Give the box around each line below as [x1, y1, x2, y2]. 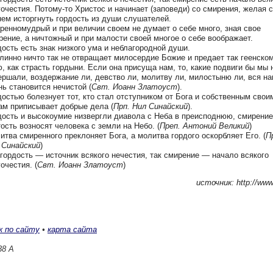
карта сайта [48, 225, 97, 234]
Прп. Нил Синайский [113, 102, 188, 111]
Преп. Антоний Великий [160, 121, 249, 130]
